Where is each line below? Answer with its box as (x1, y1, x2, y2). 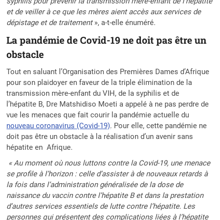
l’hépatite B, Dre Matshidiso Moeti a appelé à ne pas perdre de (6, 99, 209, 109)
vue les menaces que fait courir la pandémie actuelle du (6, 110, 190, 119)
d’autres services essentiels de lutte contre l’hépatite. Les (6, 201, 195, 211)
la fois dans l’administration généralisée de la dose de (6, 180, 184, 189)
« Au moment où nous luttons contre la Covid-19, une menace (8, 158, 211, 167)
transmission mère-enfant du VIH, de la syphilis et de (6, 88, 180, 98)
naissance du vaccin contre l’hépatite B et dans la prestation (6, 191, 204, 200)
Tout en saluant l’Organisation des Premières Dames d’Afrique (6, 67, 210, 76)
